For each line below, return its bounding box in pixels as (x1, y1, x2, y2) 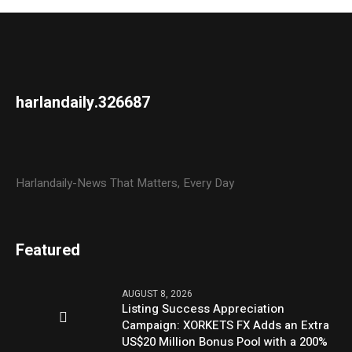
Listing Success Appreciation (122, 299, 285, 317)
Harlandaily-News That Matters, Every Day (16, 174, 235, 192)
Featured (16, 238, 81, 262)
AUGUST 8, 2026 (122, 286, 193, 301)
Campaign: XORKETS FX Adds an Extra (122, 316, 330, 334)
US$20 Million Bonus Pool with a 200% (122, 332, 328, 350)
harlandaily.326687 (16, 90, 151, 114)
